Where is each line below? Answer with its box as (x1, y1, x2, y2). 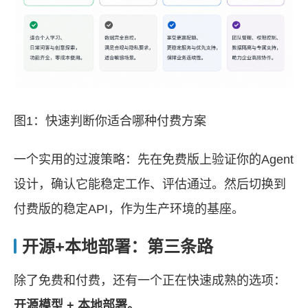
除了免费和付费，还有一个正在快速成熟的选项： (14, 273, 286, 287)
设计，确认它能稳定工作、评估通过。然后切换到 (14, 177, 286, 191)
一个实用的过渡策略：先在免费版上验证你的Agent (14, 152, 294, 166)
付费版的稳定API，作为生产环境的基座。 (14, 201, 244, 216)
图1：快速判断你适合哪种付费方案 (14, 113, 206, 128)
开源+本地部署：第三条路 (22, 236, 213, 256)
